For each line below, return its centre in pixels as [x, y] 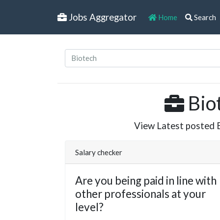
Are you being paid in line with [146, 180]
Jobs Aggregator [102, 17]
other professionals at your [140, 193]
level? [89, 207]
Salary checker [99, 152]
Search [204, 17]
